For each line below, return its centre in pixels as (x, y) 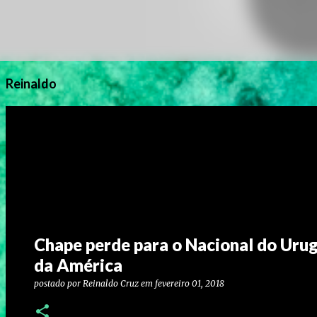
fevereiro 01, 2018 (190, 283)
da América (78, 265)
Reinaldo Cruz (111, 283)
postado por (58, 283)
